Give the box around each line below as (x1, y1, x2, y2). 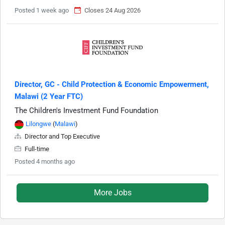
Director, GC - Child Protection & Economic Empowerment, (15, 80, 209, 89)
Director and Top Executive (23, 133, 100, 141)
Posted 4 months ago (15, 158, 75, 166)
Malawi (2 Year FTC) (15, 92, 83, 101)
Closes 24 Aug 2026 (84, 7, 141, 15)
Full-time (23, 145, 49, 153)
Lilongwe (26, 120, 51, 128)
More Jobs (93, 188, 132, 198)
